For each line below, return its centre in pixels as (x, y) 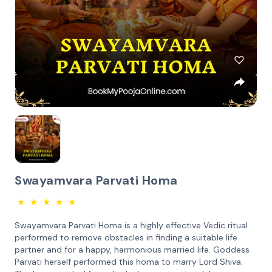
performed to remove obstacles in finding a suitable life (126, 237)
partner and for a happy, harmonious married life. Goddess (132, 250)
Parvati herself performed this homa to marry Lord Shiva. (129, 262)
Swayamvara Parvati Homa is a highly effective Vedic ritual (131, 225)
